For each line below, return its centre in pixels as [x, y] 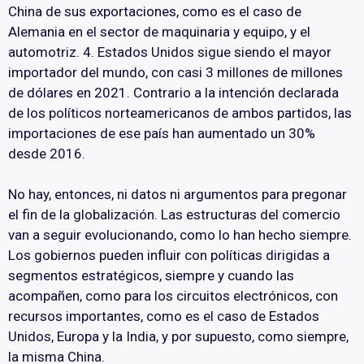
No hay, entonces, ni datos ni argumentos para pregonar [178, 195]
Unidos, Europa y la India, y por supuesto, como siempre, [178, 337]
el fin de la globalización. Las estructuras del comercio [174, 215]
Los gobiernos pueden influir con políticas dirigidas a [169, 256]
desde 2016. [47, 153]
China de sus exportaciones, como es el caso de [155, 11]
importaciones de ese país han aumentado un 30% [162, 133]
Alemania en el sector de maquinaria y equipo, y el [159, 31]
